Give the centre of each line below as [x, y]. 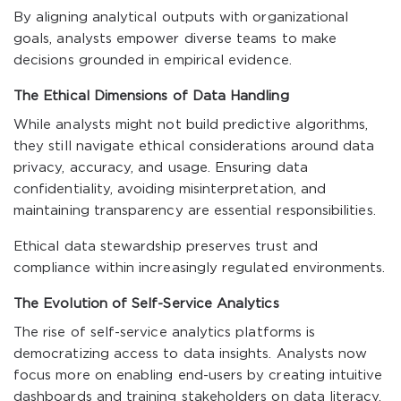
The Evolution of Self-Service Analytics [146, 304]
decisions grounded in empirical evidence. [153, 60]
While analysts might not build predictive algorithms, [191, 125]
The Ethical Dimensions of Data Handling [151, 96]
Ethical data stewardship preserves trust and [166, 247]
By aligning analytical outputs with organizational [181, 17]
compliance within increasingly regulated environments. [200, 268]
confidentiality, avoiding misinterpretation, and [170, 189]
